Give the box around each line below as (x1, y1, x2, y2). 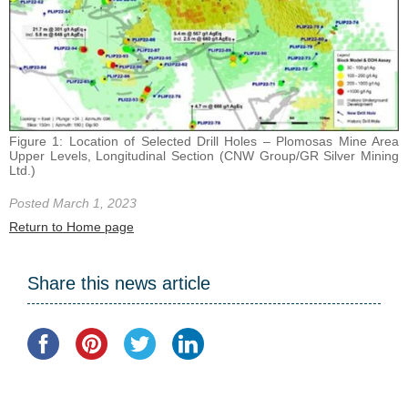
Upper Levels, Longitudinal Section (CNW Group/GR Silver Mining (9, 148, 399, 164)
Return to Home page (9, 219, 134, 235)
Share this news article (27, 272, 210, 293)
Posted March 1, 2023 (9, 196, 137, 211)
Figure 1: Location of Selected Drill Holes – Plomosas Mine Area (9, 134, 399, 149)
